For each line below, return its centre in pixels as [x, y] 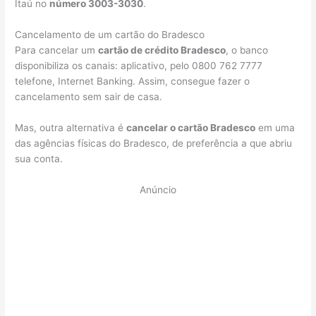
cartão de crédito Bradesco [162, 50]
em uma [275, 128]
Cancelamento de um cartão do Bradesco [110, 35]
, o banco [247, 50]
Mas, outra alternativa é [71, 128]
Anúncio [158, 190]
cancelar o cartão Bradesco [191, 128]
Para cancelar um [57, 50]
